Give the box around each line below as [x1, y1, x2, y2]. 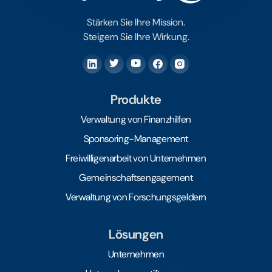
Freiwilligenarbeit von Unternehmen [66, 151, 206, 165]
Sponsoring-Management [83, 132, 189, 145]
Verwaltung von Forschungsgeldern [65, 190, 207, 203]
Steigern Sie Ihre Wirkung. [83, 30, 189, 43]
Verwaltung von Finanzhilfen [80, 112, 192, 126]
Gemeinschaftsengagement [79, 171, 193, 184]
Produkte [110, 90, 162, 107]
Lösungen [108, 225, 164, 242]
